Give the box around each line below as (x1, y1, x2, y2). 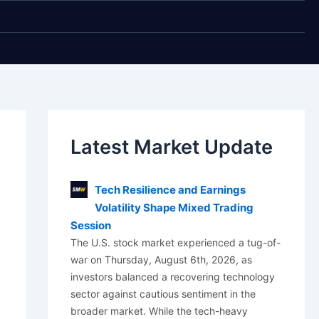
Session (70, 219, 111, 233)
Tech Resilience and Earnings (94, 183, 246, 197)
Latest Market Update (70, 135, 273, 159)
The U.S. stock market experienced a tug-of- (70, 236, 281, 249)
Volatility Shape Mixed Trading (94, 201, 253, 215)
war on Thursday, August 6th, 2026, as (70, 253, 252, 266)
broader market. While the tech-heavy (70, 305, 248, 318)
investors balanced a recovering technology (70, 271, 275, 283)
